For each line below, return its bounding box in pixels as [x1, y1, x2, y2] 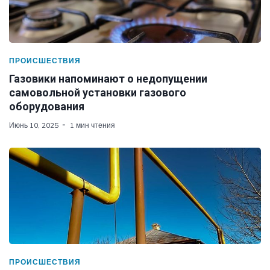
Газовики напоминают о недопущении [9, 72, 207, 85]
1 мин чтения [70, 120, 115, 130]
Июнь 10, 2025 [9, 120, 58, 130]
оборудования [9, 99, 84, 113]
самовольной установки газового [9, 86, 186, 99]
